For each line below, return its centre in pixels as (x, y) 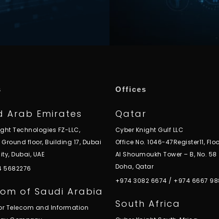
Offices (131, 89)
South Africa (148, 204)
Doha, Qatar (134, 167)
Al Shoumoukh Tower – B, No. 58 (166, 154)
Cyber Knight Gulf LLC (149, 130)
